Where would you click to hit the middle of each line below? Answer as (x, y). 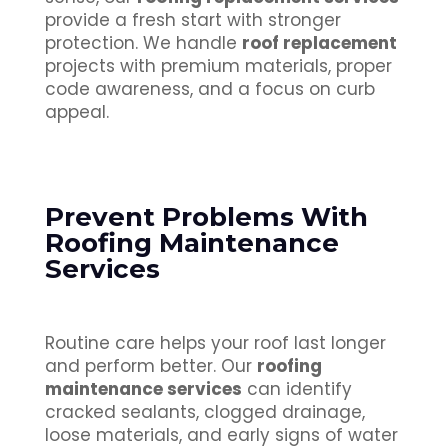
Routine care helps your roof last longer (215, 343)
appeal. (76, 112)
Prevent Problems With (206, 217)
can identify (296, 389)
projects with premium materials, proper (218, 66)
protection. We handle (143, 43)
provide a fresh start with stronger (192, 20)
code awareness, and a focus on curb (209, 89)
